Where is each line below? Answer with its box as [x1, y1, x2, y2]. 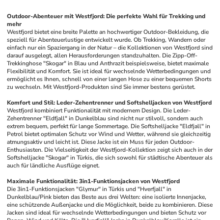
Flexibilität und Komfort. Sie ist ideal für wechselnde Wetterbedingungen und [7, 67, 211, 75]
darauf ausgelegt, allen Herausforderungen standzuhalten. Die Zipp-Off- [7, 52, 198, 59]
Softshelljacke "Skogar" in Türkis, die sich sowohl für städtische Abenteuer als [7, 154, 213, 162]
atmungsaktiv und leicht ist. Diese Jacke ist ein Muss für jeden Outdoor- [7, 138, 195, 146]
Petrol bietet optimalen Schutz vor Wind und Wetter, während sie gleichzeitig [7, 130, 211, 138]
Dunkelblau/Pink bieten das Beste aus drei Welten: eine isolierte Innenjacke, [7, 193, 207, 201]
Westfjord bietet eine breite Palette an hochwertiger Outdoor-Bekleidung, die [7, 28, 209, 36]
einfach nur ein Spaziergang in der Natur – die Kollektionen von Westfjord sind [7, 44, 213, 52]
